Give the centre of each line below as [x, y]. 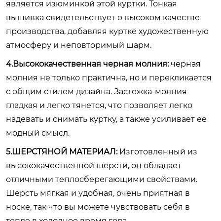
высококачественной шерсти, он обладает [94, 166]
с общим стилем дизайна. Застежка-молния [96, 92]
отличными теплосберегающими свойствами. [102, 179]
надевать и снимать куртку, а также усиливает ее [106, 119]
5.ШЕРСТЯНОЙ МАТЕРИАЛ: [62, 152]
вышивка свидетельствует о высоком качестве [103, 18]
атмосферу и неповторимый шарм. [79, 45]
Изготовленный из [157, 152]
